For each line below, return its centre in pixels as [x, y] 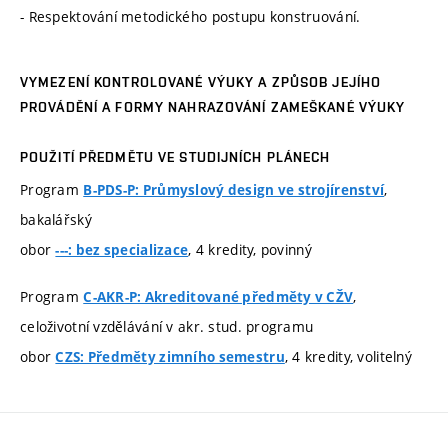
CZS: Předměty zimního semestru [170, 357]
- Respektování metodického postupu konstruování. [190, 17]
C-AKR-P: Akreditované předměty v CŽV [218, 297]
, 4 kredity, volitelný [348, 357]
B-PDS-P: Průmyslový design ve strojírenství [234, 189]
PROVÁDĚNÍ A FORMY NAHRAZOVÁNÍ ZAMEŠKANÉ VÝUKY [213, 106]
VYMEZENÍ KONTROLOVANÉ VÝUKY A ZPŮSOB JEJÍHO [201, 81]
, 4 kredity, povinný [250, 249]
